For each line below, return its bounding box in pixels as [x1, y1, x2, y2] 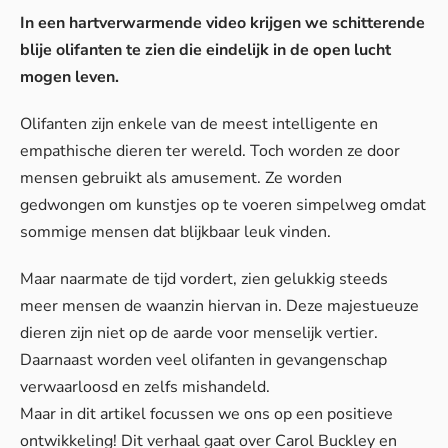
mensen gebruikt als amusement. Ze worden [20, 167, 342, 189]
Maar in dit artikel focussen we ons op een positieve [20, 403, 393, 425]
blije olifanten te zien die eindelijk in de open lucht [20, 39, 391, 61]
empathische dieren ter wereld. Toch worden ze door [20, 140, 400, 162]
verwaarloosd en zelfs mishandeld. [20, 376, 270, 398]
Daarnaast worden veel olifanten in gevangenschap [20, 349, 387, 371]
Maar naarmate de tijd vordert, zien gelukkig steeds [20, 268, 388, 290]
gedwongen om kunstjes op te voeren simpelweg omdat [20, 194, 426, 216]
